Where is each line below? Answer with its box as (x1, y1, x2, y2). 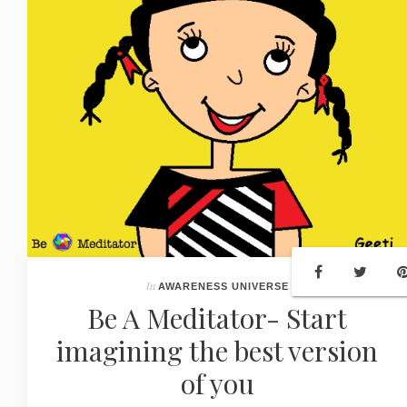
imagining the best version (56, 333, 378, 370)
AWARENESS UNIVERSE (158, 281, 289, 293)
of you (180, 365, 254, 402)
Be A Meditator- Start (87, 300, 347, 337)
